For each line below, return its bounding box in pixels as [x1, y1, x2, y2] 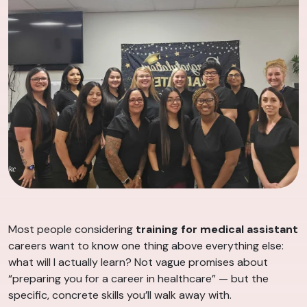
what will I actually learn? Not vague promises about [8, 255, 268, 270]
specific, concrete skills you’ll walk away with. [8, 288, 232, 303]
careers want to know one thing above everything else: [8, 238, 284, 254]
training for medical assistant [136, 222, 298, 237]
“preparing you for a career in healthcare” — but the [8, 271, 269, 286]
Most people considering [8, 222, 136, 237]
